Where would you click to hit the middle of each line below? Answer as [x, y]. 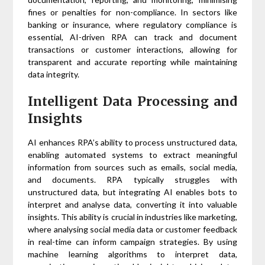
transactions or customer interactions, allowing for [132, 50]
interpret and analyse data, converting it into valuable [132, 205]
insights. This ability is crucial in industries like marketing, [132, 217]
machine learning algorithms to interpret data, [132, 254]
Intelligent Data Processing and [132, 102]
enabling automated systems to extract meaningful [132, 155]
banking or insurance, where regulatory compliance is [132, 25]
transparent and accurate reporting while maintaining [132, 62]
